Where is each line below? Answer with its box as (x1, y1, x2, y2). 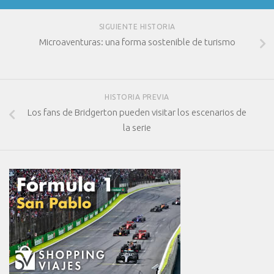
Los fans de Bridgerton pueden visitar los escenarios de (28, 106, 246, 117)
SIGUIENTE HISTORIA (98, 23, 176, 31)
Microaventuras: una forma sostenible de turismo (39, 37, 235, 47)
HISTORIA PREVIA (105, 92, 169, 101)
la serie (123, 122, 151, 133)
